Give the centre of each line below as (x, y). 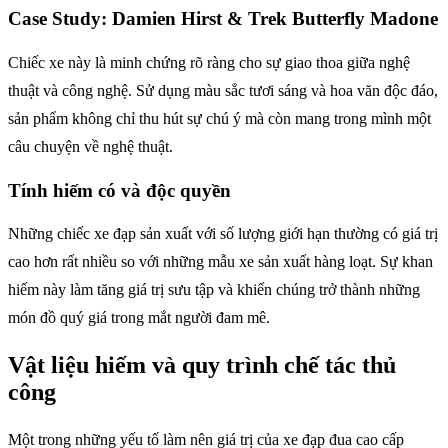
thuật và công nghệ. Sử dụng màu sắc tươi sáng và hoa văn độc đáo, (223, 90)
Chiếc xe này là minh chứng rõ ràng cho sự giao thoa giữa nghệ (209, 62)
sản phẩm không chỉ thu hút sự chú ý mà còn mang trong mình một (219, 118)
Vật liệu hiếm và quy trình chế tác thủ (202, 365)
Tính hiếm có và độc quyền (119, 190)
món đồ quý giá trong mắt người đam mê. (139, 318)
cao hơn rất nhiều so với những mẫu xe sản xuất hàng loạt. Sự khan (220, 262)
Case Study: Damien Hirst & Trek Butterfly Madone (223, 19)
